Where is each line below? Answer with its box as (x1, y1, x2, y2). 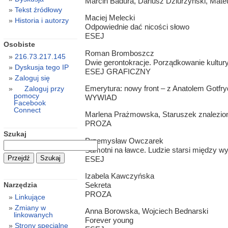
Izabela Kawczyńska (84, 171, 154, 180)
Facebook (13, 99, 46, 107)
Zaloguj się (14, 74, 50, 82)
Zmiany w (14, 204, 46, 212)
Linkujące (14, 193, 45, 202)
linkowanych (13, 211, 53, 219)
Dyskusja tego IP (14, 63, 69, 72)
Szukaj (3, 129, 26, 138)
